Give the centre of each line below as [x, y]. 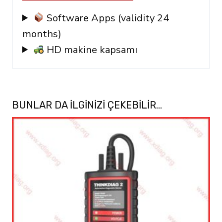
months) [42, 34]
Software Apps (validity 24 [106, 18]
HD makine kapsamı [90, 50]
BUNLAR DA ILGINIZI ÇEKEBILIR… [87, 105]
